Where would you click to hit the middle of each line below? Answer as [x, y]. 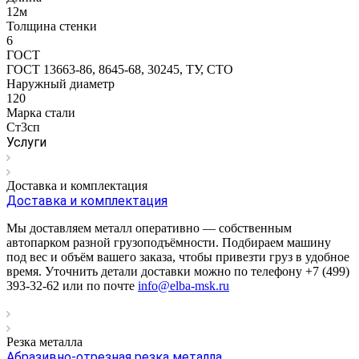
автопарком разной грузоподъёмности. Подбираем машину [169, 242]
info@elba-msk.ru [184, 285]
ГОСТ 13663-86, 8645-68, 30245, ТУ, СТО [120, 69]
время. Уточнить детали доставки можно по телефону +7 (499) [178, 271]
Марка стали [41, 112]
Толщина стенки [52, 26]
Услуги [26, 142]
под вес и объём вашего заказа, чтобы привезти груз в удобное [178, 256]
